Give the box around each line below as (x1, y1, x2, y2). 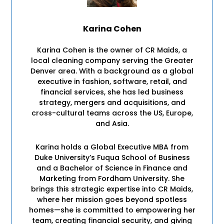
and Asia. (95, 118, 129, 128)
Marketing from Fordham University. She (39, 173, 184, 183)
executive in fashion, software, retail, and (37, 76, 187, 86)
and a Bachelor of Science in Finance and (36, 162, 187, 173)
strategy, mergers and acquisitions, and (38, 97, 185, 107)
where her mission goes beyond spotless (37, 194, 187, 204)
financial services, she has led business (40, 86, 183, 97)
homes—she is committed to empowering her (28, 204, 195, 215)
